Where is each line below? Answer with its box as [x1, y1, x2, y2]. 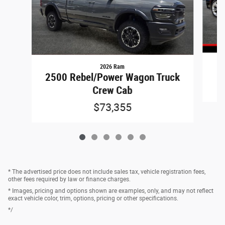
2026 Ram [100, 63, 125, 71]
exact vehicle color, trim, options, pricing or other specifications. [8, 195, 178, 202]
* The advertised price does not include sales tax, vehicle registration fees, [8, 168, 205, 176]
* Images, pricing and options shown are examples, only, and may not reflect [8, 187, 213, 195]
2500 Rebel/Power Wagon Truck [45, 71, 180, 84]
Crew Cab [92, 84, 133, 97]
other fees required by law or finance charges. [8, 176, 131, 183]
